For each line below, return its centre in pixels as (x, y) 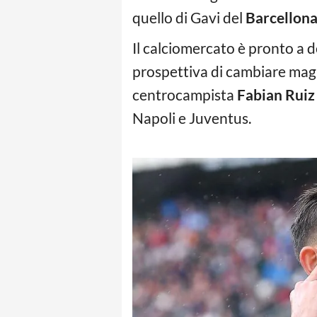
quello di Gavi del (189, 17)
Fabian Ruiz (276, 94)
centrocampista (185, 94)
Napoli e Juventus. (192, 118)
